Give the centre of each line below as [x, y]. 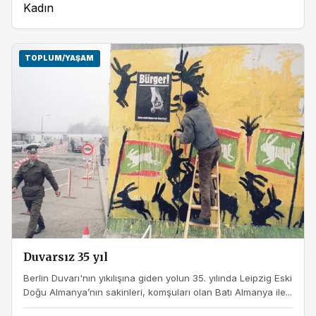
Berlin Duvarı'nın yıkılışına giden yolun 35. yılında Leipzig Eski [158, 278]
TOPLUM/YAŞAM [60, 59]
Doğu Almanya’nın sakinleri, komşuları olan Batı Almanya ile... [158, 292]
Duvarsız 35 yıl [66, 257]
